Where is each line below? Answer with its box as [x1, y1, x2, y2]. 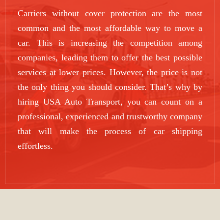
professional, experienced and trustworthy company [18, 111, 202, 122]
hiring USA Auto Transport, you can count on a [18, 97, 202, 107]
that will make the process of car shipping [18, 126, 202, 137]
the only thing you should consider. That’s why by [18, 82, 202, 92]
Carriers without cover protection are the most [18, 8, 202, 19]
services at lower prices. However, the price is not [18, 67, 202, 78]
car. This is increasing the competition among [18, 38, 202, 48]
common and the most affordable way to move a [18, 23, 202, 33]
